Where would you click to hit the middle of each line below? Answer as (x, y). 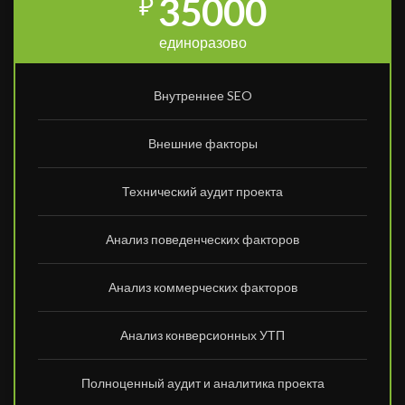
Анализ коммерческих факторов (202, 287)
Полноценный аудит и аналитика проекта (202, 383)
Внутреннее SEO (202, 96)
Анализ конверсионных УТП (202, 335)
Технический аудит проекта (202, 192)
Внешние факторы (202, 144)
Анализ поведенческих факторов (202, 240)
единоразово (202, 42)
